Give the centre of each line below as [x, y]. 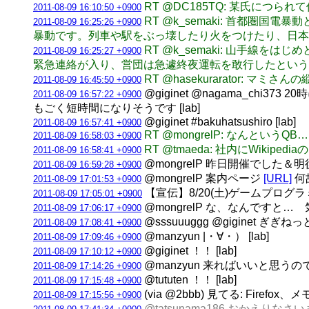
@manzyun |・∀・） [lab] [205, 236]
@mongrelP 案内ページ [202, 178]
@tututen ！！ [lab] [189, 279]
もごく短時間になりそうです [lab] [117, 108]
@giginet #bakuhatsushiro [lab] [219, 121]
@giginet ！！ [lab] [189, 250]
